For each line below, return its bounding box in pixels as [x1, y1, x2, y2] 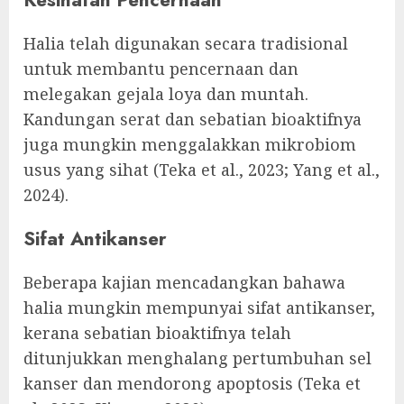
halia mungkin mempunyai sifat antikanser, [23, 296, 375, 318]
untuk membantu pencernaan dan [23, 57, 298, 79]
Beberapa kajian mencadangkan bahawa [23, 271, 345, 293]
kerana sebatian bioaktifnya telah [23, 321, 291, 344]
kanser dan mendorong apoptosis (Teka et [23, 372, 361, 394]
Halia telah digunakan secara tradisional [23, 32, 348, 54]
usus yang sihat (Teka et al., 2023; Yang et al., [23, 158, 380, 180]
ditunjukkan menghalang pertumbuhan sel [23, 346, 372, 369]
